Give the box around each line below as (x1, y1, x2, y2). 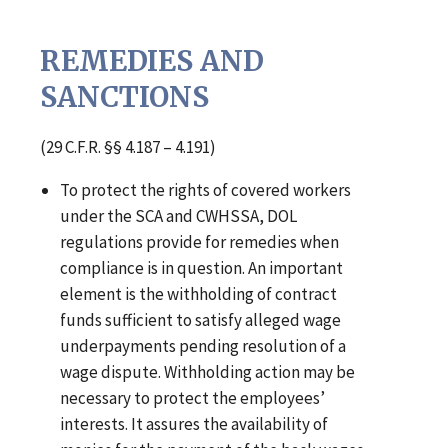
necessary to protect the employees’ (60, 387, 326, 410)
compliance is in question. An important (60, 257, 344, 280)
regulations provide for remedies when (60, 231, 340, 254)
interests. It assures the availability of (60, 413, 329, 436)
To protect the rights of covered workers (60, 179, 352, 202)
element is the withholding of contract (60, 283, 338, 306)
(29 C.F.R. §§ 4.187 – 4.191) (40, 136, 216, 159)
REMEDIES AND (40, 43, 264, 80)
